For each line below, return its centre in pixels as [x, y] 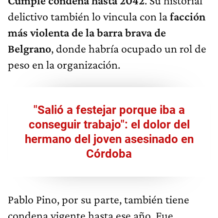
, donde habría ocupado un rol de [129, 49]
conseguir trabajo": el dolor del [109, 125]
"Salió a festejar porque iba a [109, 110]
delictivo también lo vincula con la [89, 17]
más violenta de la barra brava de [87, 33]
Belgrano [29, 49]
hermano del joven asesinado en [109, 139]
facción [188, 17]
